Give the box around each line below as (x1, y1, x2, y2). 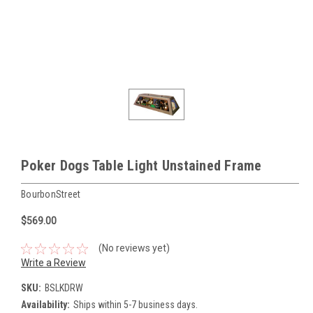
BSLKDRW (44, 282, 83, 294)
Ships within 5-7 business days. (73, 299, 198, 311)
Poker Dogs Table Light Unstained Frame (21, 156, 262, 174)
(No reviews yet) (98, 242, 170, 254)
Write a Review (21, 257, 86, 269)
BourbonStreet (21, 188, 81, 200)
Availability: (21, 299, 70, 311)
